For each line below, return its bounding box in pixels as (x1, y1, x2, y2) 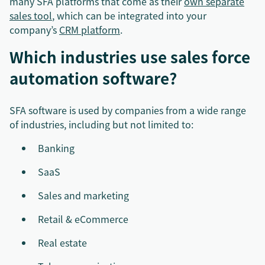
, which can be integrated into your (52, 8, 206, 22)
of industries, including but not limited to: (9, 117, 193, 131)
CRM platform (59, 22, 120, 37)
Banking (38, 141, 75, 155)
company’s (9, 22, 59, 37)
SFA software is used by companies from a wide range (9, 103, 246, 117)
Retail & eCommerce (38, 212, 128, 226)
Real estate (38, 235, 87, 250)
